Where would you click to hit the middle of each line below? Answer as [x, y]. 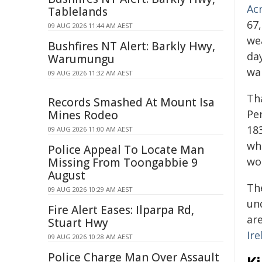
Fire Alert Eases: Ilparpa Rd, [121, 210]
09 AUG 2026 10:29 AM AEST [90, 189]
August [67, 175]
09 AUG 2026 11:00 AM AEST [90, 129]
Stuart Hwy [78, 223]
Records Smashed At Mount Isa [131, 102]
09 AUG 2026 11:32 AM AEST [90, 73]
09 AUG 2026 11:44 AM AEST [90, 25]
